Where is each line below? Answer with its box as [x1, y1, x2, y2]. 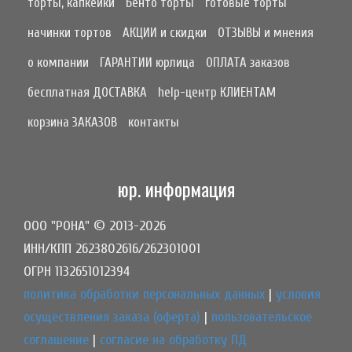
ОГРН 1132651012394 [24, 263, 130, 280]
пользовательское [211, 309, 312, 326]
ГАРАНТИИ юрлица [100, 55, 195, 71]
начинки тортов [27, 25, 112, 41]
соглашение [24, 332, 89, 349]
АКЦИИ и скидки [123, 25, 207, 41]
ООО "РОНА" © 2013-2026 [24, 218, 166, 235]
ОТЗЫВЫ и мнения [218, 25, 313, 41]
